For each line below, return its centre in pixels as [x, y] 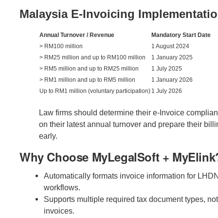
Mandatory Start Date [181, 35]
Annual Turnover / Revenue [77, 35]
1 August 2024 [170, 46]
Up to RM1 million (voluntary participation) [95, 91]
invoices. [59, 210]
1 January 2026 [172, 80]
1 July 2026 [167, 91]
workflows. [62, 187]
